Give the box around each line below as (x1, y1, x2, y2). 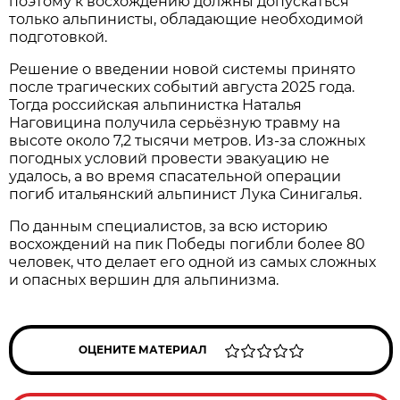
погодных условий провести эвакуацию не (9, 149, 330, 167)
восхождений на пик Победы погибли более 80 (9, 235, 366, 253)
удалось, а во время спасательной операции (9, 167, 342, 185)
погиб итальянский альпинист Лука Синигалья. (9, 185, 362, 203)
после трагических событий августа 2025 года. (9, 78, 355, 96)
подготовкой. (9, 28, 108, 46)
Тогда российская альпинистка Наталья (9, 96, 303, 113)
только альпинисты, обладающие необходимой (9, 10, 364, 28)
